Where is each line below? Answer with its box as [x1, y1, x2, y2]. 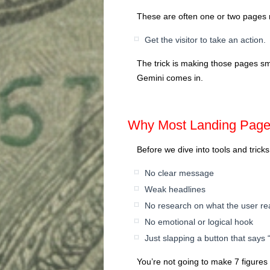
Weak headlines [145, 184, 206, 194]
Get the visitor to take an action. [145, 34, 266, 45]
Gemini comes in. [137, 72, 203, 83]
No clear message [145, 168, 214, 178]
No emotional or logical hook [145, 216, 253, 227]
